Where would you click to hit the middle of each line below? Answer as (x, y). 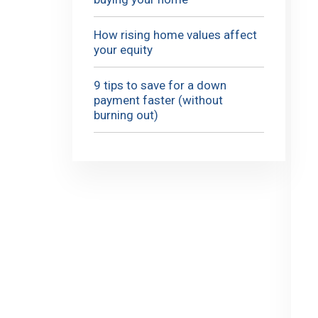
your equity (123, 49)
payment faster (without (158, 100)
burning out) (126, 115)
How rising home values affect (175, 34)
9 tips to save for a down (160, 85)
